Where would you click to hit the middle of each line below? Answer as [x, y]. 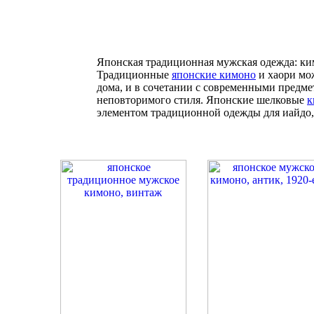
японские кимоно [214, 75]
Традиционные [134, 75]
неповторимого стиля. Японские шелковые [202, 100]
